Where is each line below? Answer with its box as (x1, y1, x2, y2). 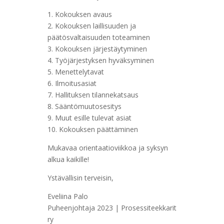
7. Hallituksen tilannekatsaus (47, 90, 138, 99)
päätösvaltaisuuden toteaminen (47, 32, 150, 42)
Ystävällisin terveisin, (47, 173, 113, 182)
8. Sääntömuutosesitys (47, 101, 121, 111)
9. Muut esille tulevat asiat (47, 113, 131, 122)
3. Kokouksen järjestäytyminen (47, 44, 147, 53)
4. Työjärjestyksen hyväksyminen (47, 55, 154, 65)
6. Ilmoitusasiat (47, 78, 96, 88)
